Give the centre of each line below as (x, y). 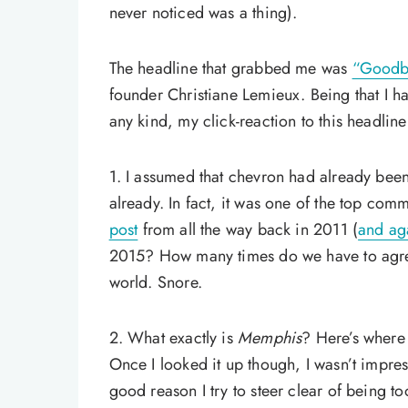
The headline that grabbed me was (230, 68)
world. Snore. (155, 282)
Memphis (270, 337)
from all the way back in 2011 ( (248, 229)
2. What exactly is (173, 337)
